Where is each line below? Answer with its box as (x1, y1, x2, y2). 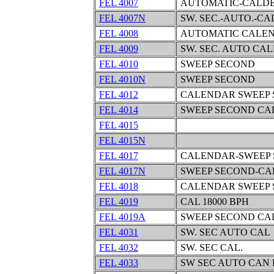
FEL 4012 (99, 89, 138, 100)
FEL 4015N (99, 135, 146, 146)
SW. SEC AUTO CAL (178, 227, 270, 237)
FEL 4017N (99, 166, 146, 176)
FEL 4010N (99, 74, 146, 84)
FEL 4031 (99, 227, 138, 237)
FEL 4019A (99, 212, 146, 222)
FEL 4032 (99, 242, 138, 253)
